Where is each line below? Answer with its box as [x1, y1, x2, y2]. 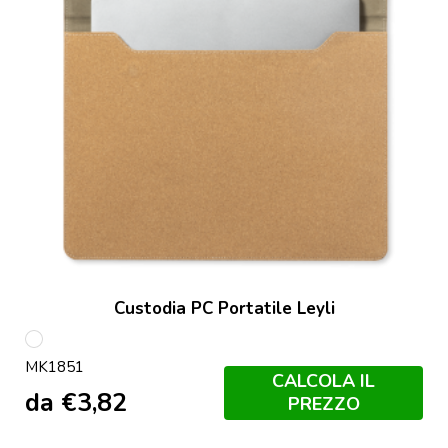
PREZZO [287, 392, 360, 417]
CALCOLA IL [272, 369, 375, 394]
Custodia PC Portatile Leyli [113, 296, 335, 320]
